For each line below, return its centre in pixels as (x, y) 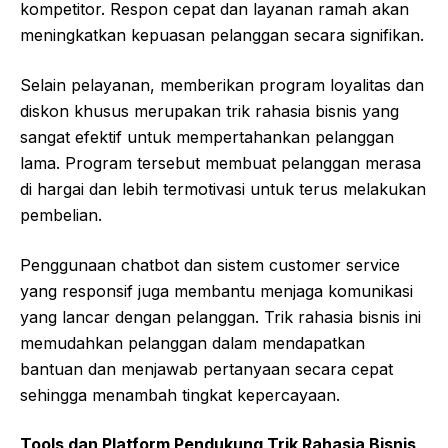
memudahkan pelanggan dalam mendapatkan (192, 343)
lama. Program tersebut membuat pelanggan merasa (220, 163)
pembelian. (61, 215)
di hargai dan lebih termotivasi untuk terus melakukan (223, 189)
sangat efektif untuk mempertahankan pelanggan (207, 137)
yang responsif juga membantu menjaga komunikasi (216, 291)
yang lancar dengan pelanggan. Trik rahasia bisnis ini (220, 317)
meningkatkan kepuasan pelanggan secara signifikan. (222, 35)
